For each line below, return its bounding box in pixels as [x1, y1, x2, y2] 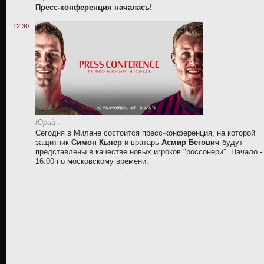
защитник [35, 138, 71, 147]
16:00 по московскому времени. [35, 157, 148, 166]
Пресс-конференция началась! [35, 3, 152, 12]
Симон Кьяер [71, 138, 124, 147]
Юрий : [35, 118, 60, 127]
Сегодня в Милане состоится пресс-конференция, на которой [35, 128, 255, 137]
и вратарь [124, 138, 161, 147]
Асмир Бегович [161, 138, 220, 147]
